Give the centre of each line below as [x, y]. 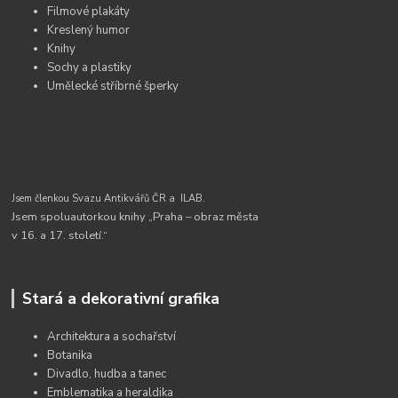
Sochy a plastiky [90, 68]
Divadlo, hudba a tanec [107, 374]
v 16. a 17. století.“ [60, 235]
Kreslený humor [89, 30]
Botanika [70, 355]
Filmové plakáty [89, 12]
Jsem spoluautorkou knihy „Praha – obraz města [135, 217]
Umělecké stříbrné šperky [113, 86]
